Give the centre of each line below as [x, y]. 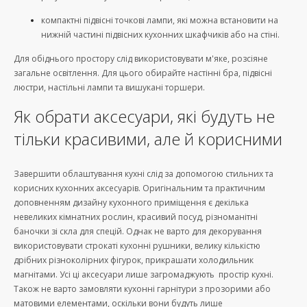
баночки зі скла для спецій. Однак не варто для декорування [138, 231]
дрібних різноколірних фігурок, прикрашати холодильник [134, 260]
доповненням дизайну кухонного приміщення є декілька [131, 202]
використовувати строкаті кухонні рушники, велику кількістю [137, 245]
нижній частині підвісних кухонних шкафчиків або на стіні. [160, 34]
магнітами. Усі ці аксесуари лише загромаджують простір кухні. [144, 274]
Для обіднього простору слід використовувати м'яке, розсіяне [141, 59]
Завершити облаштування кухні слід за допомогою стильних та [144, 173]
